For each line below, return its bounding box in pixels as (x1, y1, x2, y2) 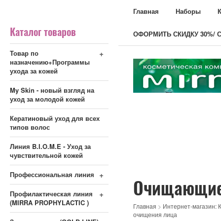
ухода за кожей (10, 66, 58, 75)
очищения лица (133, 210, 177, 219)
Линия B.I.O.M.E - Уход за (10, 142, 91, 151)
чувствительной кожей (10, 150, 83, 160)
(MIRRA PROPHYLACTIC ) (10, 198, 89, 207)
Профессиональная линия (10, 170, 94, 179)
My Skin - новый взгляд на (10, 85, 94, 95)
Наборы (176, 6, 201, 16)
